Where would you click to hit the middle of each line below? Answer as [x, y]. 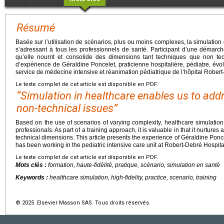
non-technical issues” [67, 108]
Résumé [36, 27]
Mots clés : [32, 165]
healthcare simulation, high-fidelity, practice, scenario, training [133, 177]
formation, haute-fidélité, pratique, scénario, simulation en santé [134, 165]
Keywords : [32, 177]
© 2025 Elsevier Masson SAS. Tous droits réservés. [83, 202]
